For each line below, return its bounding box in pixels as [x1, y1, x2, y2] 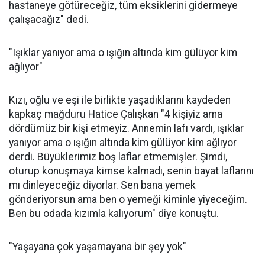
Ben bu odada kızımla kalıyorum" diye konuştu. [9, 208, 219, 219]
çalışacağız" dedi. [9, 14, 89, 25]
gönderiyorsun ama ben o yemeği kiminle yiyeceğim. [9, 193, 247, 205]
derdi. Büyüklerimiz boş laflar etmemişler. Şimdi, [9, 151, 227, 163]
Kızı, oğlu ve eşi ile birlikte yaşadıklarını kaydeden [9, 94, 231, 106]
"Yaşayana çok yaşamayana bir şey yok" [9, 241, 186, 253]
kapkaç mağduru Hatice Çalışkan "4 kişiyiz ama [9, 108, 222, 120]
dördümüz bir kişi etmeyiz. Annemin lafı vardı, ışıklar [9, 122, 244, 134]
